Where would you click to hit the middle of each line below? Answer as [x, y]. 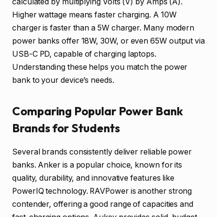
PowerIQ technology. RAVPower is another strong [102, 191]
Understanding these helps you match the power [100, 67]
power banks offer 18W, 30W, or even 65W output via [109, 41]
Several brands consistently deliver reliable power [102, 152]
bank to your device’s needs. [63, 80]
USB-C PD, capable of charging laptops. [84, 54]
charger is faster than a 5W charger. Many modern [103, 28]
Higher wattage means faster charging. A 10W [94, 15]
